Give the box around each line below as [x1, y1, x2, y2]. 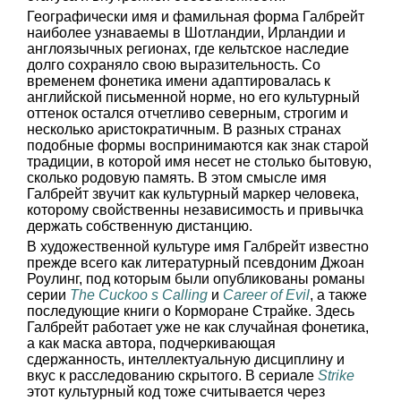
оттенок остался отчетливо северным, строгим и [27, 106, 348, 121]
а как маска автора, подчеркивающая [27, 336, 276, 351]
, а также [310, 287, 367, 303]
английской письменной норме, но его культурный [27, 90, 360, 105]
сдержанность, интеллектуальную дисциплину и [27, 352, 345, 367]
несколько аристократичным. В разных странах [27, 122, 341, 137]
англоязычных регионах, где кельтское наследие [27, 41, 349, 56]
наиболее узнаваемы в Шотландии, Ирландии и [27, 25, 346, 40]
